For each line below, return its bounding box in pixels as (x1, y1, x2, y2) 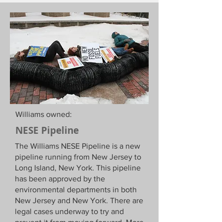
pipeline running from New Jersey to (15, 153, 141, 161)
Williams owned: (15, 110, 74, 118)
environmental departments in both (15, 185, 137, 194)
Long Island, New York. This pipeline (15, 164, 141, 172)
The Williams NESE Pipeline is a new (15, 142, 140, 150)
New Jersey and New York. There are (15, 196, 143, 205)
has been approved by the (15, 174, 105, 183)
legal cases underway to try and (15, 207, 124, 216)
